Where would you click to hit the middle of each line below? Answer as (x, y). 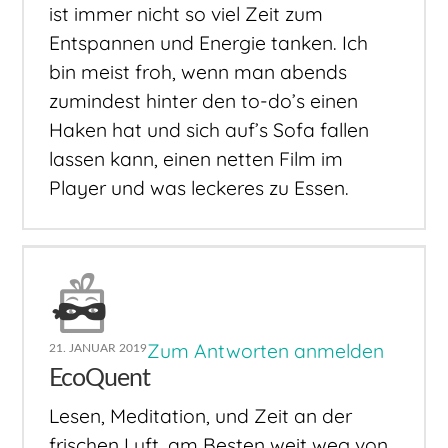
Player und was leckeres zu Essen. (199, 187)
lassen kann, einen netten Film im (196, 158)
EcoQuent (100, 378)
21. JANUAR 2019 (98, 347)
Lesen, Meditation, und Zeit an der (201, 416)
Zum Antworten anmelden (266, 350)
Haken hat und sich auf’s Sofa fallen (209, 129)
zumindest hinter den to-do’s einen (204, 100)
